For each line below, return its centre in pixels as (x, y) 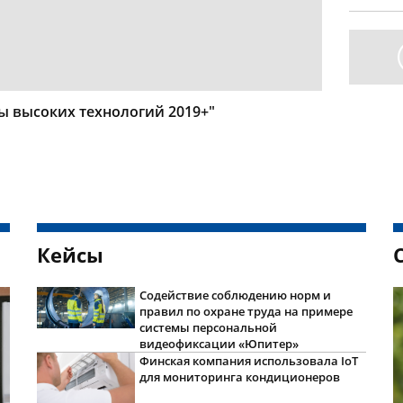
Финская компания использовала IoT (248, 360)
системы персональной (208, 327)
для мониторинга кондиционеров (239, 376)
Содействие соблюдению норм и (235, 295)
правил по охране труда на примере (246, 311)
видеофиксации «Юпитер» (219, 343)
